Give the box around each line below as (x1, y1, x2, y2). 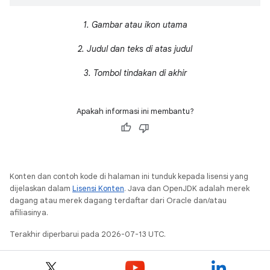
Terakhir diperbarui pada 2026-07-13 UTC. (10, 228, 166, 239)
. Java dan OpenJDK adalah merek (124, 183, 250, 193)
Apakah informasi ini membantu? (76, 105, 194, 116)
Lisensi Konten (72, 183, 124, 193)
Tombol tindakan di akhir (93, 67, 187, 78)
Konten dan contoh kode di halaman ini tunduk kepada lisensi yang (10, 171, 248, 181)
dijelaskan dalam (10, 183, 72, 193)
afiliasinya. (10, 207, 48, 218)
